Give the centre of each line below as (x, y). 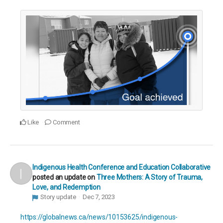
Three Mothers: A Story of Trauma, (149, 177)
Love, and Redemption (66, 187)
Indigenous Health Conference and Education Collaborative (122, 167)
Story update (58, 197)
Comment (66, 122)
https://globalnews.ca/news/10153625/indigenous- (99, 217)
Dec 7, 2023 (99, 197)
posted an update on (64, 177)
